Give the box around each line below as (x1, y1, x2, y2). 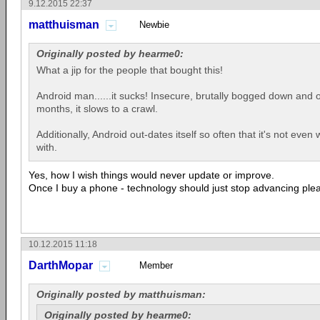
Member (139, 260, 173, 271)
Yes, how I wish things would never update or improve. (29, 169, 274, 181)
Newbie (139, 19, 169, 31)
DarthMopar (29, 259, 93, 272)
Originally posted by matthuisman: (36, 289, 206, 301)
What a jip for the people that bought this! (36, 64, 223, 76)
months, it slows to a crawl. (36, 103, 158, 115)
